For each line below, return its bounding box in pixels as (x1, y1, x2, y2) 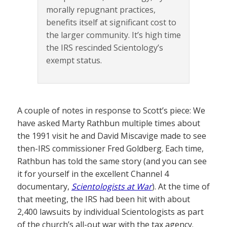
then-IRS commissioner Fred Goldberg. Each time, (17, 143, 204, 155)
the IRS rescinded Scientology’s (46, 42, 163, 54)
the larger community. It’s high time (46, 29, 181, 41)
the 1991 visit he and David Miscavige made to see (17, 130, 206, 142)
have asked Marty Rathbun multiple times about (17, 118, 200, 129)
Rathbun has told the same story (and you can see (17, 156, 207, 167)
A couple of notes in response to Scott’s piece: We (17, 105, 205, 117)
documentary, (17, 181, 71, 193)
